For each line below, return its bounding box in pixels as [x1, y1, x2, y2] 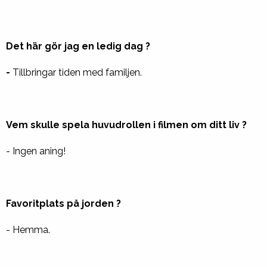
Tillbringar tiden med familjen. [10, 67, 142, 78]
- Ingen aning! [6, 145, 66, 157]
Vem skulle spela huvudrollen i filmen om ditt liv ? [6, 119, 249, 131]
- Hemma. [6, 224, 50, 235]
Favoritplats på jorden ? [6, 198, 128, 209]
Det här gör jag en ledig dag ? [6, 41, 150, 52]
